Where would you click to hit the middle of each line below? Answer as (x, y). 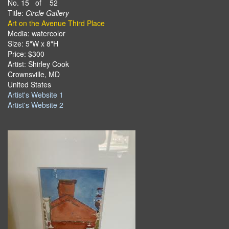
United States (29, 84)
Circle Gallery (47, 13)
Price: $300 (26, 54)
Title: (17, 13)
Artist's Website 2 (36, 105)
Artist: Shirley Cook (38, 64)
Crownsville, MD (34, 74)
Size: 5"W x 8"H (33, 43)
